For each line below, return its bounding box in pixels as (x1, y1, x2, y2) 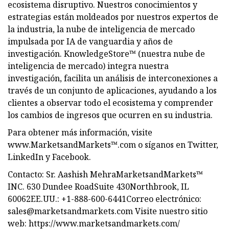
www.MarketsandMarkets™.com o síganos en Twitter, (8, 139, 218, 150)
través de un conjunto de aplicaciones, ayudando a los (8, 84, 217, 96)
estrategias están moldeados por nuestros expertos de (8, 11, 218, 22)
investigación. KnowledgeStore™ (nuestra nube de (8, 48, 205, 59)
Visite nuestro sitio (133, 205, 208, 217)
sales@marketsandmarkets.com (8, 205, 133, 217)
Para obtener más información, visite (8, 126, 152, 138)
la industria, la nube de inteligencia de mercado (8, 23, 195, 35)
